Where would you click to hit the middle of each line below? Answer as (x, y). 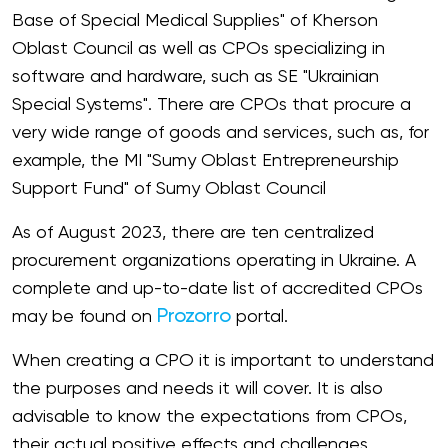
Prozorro (194, 317)
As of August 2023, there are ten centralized (193, 233)
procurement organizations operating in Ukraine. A (214, 261)
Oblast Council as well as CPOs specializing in (198, 49)
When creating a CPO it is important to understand (223, 361)
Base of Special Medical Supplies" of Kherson (195, 21)
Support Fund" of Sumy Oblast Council (169, 189)
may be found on (84, 317)
